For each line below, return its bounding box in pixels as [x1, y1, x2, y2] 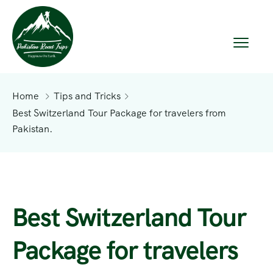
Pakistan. [12, 122, 52, 135]
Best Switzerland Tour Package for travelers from [12, 107, 226, 119]
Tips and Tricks [54, 90, 121, 102]
